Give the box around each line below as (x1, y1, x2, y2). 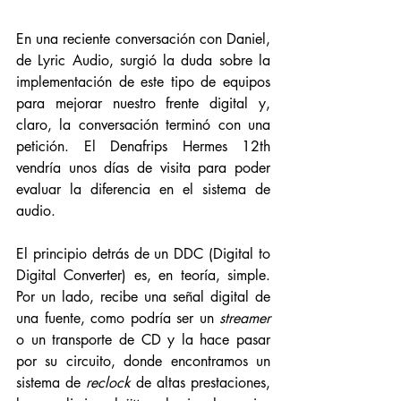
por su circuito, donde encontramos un (16, 352, 270, 371)
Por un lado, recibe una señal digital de (16, 287, 270, 306)
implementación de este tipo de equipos (16, 73, 270, 91)
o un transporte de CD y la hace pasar (16, 330, 270, 349)
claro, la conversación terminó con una (16, 115, 270, 134)
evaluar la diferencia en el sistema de (16, 180, 270, 199)
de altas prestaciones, (131, 373, 270, 392)
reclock (86, 373, 131, 392)
